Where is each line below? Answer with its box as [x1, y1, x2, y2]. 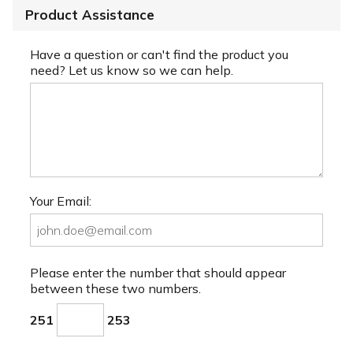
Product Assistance [25, 6, 154, 23]
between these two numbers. [30, 280, 201, 296]
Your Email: [30, 193, 91, 210]
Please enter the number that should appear [30, 264, 286, 281]
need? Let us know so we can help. [30, 61, 233, 78]
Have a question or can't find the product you [30, 46, 288, 62]
